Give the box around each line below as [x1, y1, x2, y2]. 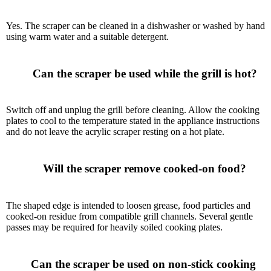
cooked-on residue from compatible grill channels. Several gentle [6, 211, 253, 221]
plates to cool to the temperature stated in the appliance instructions [6, 116, 260, 126]
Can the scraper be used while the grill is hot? [14, 67, 33, 80]
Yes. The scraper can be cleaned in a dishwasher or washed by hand [6, 20, 265, 31]
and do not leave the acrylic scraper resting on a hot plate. [6, 126, 224, 137]
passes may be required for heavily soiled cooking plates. [6, 221, 223, 232]
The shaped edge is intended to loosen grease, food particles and [6, 200, 250, 211]
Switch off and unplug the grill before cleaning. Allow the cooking [6, 105, 260, 116]
